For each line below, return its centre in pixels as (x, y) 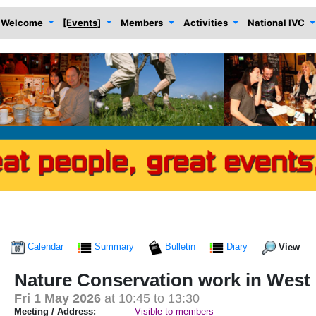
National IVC (276, 23)
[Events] (82, 23)
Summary (114, 247)
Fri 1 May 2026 (57, 299)
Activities (205, 23)
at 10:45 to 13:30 (154, 299)
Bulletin (180, 247)
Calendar (45, 247)
